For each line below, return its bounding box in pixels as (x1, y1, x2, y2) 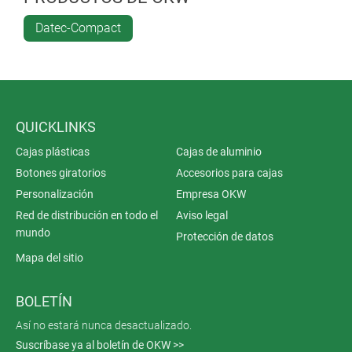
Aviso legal (176, 208, 228, 222)
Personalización (16, 187, 93, 200)
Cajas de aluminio (176, 145, 262, 158)
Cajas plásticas (16, 145, 90, 158)
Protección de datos (176, 229, 273, 243)
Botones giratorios (16, 166, 106, 179)
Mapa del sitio (16, 251, 83, 264)
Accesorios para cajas (176, 166, 283, 179)
